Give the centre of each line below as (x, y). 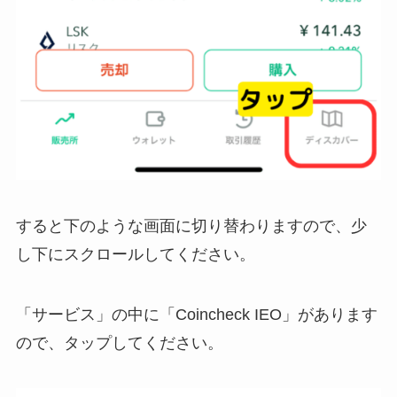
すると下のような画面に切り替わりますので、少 (191, 226)
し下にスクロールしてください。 (135, 254)
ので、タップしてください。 (119, 343)
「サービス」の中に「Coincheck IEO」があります (196, 314)
